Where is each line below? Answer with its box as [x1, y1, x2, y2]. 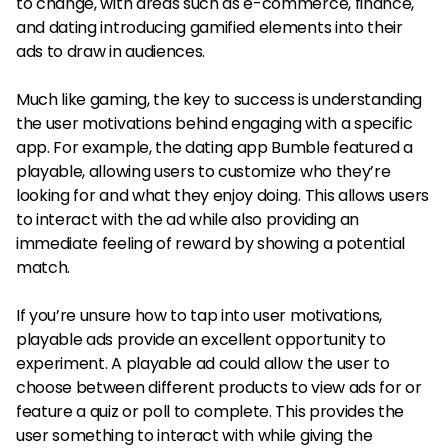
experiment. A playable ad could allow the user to [16, 352, 390, 375]
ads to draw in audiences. [16, 40, 205, 63]
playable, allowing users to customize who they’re [16, 160, 391, 183]
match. [16, 256, 71, 279]
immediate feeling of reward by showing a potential [16, 232, 405, 255]
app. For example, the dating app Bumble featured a [16, 136, 413, 159]
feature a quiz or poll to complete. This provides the [16, 400, 405, 423]
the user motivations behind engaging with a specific [16, 112, 413, 135]
